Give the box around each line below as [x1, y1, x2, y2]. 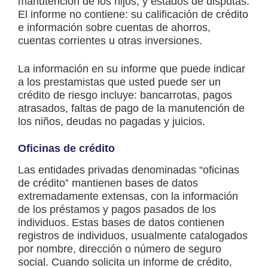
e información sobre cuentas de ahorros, [18, 22, 211, 34]
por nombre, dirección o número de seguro [18, 243, 221, 255]
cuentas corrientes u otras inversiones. [18, 35, 202, 47]
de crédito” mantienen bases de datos [18, 177, 198, 190]
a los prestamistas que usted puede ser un [18, 76, 221, 89]
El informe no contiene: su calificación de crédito [18, 8, 248, 21]
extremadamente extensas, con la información [18, 190, 238, 203]
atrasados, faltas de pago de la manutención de [18, 102, 245, 115]
